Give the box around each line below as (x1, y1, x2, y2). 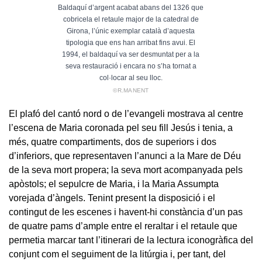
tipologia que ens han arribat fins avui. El (66, 38, 196, 47)
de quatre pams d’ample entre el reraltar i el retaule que (9, 220, 237, 231)
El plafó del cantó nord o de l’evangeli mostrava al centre (9, 108, 243, 119)
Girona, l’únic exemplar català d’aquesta (67, 26, 195, 35)
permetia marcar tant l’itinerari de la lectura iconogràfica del (9, 235, 253, 245)
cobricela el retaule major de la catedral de (63, 15, 199, 23)
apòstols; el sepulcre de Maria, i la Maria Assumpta (9, 178, 219, 189)
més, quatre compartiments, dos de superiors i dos (9, 136, 216, 147)
